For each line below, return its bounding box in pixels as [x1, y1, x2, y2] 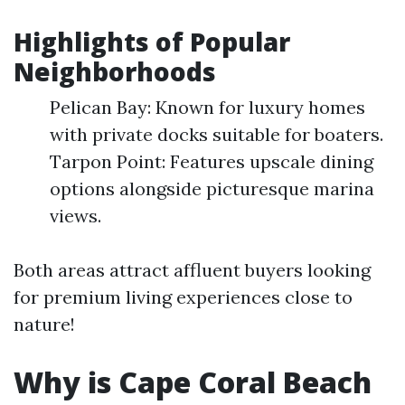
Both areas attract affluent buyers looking [14, 259, 371, 281]
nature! [14, 313, 75, 335]
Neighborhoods [14, 54, 216, 89]
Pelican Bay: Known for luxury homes [50, 96, 365, 118]
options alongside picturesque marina [50, 177, 374, 200]
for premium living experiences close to [14, 286, 353, 308]
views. [50, 204, 101, 227]
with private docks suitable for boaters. [50, 123, 383, 146]
